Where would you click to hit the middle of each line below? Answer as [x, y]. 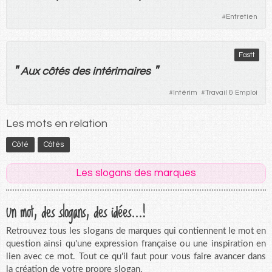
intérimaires [121, 71]
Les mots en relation [57, 123]
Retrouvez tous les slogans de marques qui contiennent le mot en [136, 231]
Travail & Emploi [231, 92]
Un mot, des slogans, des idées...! [76, 211]
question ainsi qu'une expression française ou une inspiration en [136, 243]
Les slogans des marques [136, 173]
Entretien [242, 16]
